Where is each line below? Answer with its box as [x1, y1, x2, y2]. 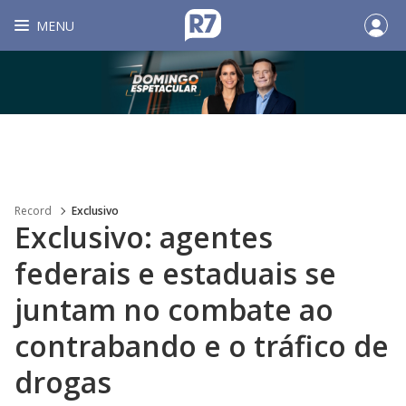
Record [14, 203, 52, 218]
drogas [14, 362, 111, 401]
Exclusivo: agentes [14, 217, 273, 256]
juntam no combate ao [14, 290, 333, 329]
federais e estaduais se [14, 254, 336, 293]
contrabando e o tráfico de [14, 326, 389, 365]
